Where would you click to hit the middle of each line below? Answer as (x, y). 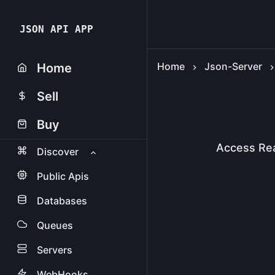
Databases (62, 201)
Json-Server (233, 66)
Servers (55, 250)
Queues (55, 225)
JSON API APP (56, 29)
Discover (58, 152)
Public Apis (63, 176)
